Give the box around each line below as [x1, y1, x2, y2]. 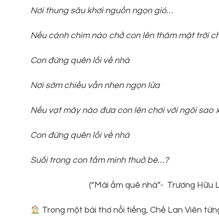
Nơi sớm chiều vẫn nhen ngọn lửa [30, 80, 160, 90]
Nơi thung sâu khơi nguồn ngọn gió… [30, 5, 173, 15]
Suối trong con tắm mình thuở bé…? [30, 155, 169, 165]
